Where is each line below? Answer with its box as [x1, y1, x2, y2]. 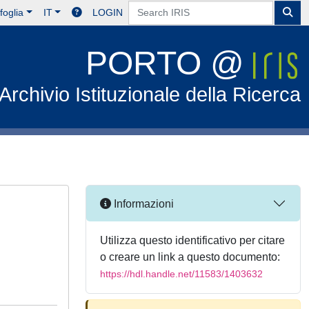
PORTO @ [86, 45, 254, 81]
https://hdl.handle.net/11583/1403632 [100, 268, 263, 279]
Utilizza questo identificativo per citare [100, 235, 285, 246]
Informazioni [111, 197, 174, 210]
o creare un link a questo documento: [100, 251, 280, 263]
